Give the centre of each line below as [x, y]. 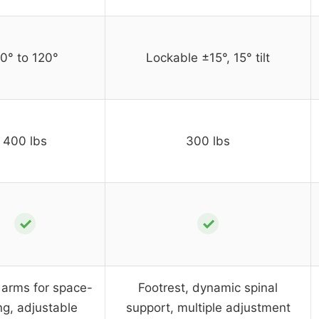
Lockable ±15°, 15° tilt [208, 58]
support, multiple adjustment [208, 308]
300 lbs [208, 141]
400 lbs [25, 141]
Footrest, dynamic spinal [208, 288]
